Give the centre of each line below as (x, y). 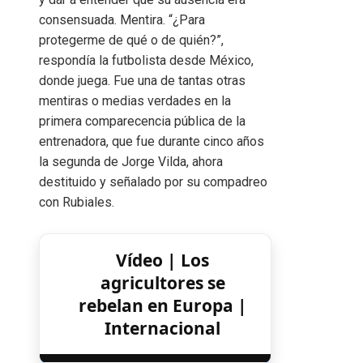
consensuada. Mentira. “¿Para (122, 19)
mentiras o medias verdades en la (135, 100)
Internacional (163, 328)
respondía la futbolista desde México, (146, 60)
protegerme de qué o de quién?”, (131, 40)
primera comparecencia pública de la (142, 121)
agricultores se (162, 282)
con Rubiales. (77, 202)
